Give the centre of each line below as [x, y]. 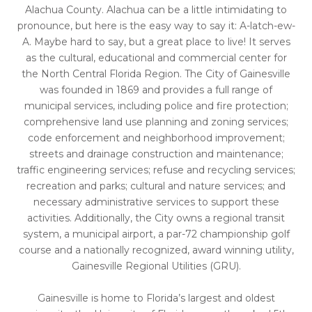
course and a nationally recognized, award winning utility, [156, 250]
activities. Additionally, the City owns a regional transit [156, 218]
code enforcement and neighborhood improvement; [156, 138]
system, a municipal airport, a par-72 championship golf [156, 234]
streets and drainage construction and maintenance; [156, 154]
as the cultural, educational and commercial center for [156, 58]
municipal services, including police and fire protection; [156, 106]
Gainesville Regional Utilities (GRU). [156, 266]
